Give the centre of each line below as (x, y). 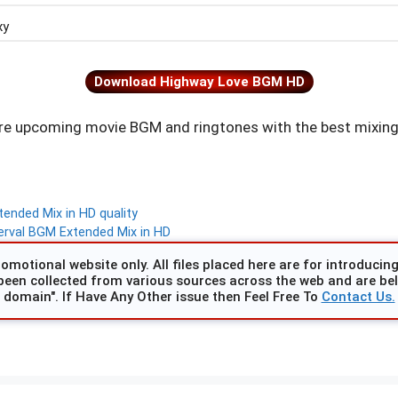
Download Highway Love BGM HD (199, 82)
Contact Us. (358, 297)
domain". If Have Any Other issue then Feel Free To (162, 297)
